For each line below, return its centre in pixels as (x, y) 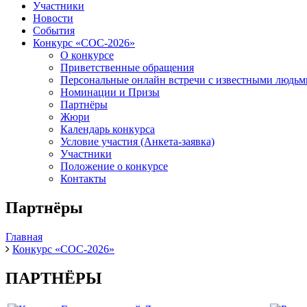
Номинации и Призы (110, 92)
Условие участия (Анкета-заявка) (137, 142)
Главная (24, 236)
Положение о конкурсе (114, 166)
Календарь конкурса (108, 129)
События (54, 30)
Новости (53, 18)
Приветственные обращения (127, 67)
